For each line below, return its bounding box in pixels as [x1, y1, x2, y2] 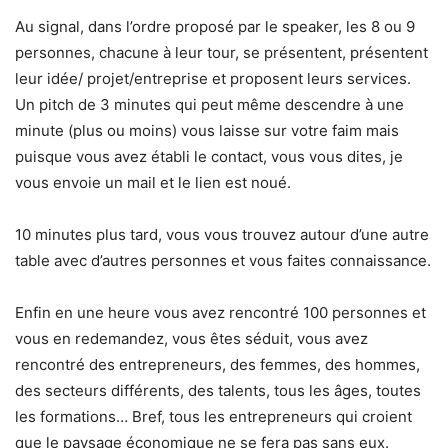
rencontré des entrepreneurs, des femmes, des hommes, [15, 354, 420, 374]
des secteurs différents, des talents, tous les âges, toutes [15, 380, 421, 400]
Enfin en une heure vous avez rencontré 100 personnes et [15, 302, 426, 322]
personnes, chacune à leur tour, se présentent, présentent [15, 42, 428, 62]
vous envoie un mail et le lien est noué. [15, 172, 291, 192]
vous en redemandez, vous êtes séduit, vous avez [15, 328, 368, 348]
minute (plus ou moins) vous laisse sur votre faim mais [15, 120, 399, 140]
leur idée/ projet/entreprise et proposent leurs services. [15, 68, 411, 88]
